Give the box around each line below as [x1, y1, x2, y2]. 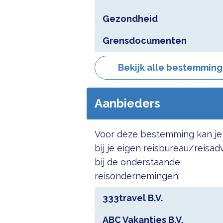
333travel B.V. [102, 193, 163, 203]
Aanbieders [94, 96, 160, 111]
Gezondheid [102, 13, 158, 24]
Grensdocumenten [102, 35, 187, 46]
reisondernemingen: [94, 171, 180, 181]
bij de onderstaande [94, 157, 180, 167]
